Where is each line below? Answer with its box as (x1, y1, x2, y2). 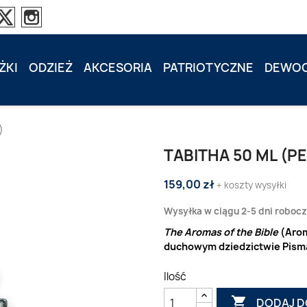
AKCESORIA (84, 60, 153, 75)
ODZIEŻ (29, 60, 73, 75)
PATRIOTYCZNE (163, 60, 254, 75)
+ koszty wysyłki (217, 179, 286, 191)
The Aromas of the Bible (164, 225, 278, 238)
